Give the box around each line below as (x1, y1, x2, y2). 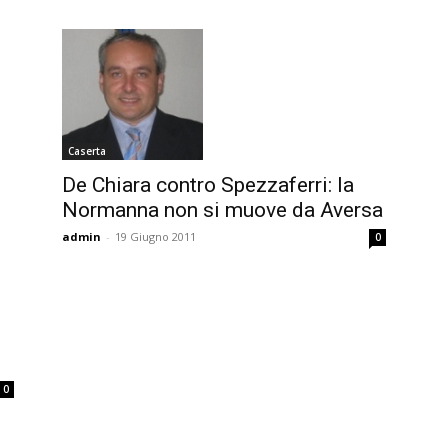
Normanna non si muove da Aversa (62, 198, 383, 223)
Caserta (68, 144, 106, 159)
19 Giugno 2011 (115, 229, 196, 245)
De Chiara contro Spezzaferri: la (62, 173, 354, 198)
